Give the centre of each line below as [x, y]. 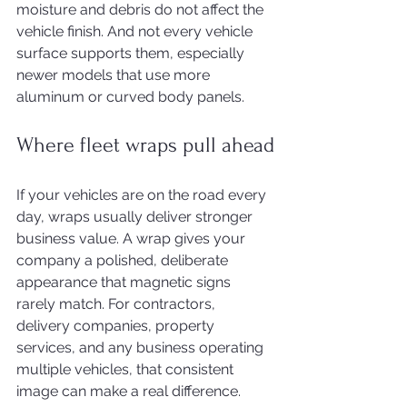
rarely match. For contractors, [118, 304]
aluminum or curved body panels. [130, 97]
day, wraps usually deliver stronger [136, 217]
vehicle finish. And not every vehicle [136, 31]
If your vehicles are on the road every [143, 195]
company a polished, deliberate [124, 260]
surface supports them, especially [132, 53]
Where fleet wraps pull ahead [145, 145]
